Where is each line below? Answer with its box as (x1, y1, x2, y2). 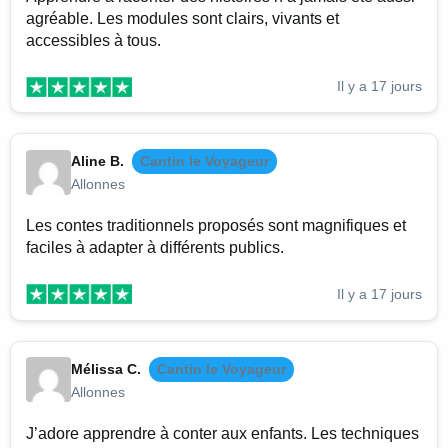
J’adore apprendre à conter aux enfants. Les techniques (26, 424, 419, 442)
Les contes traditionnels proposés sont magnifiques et (26, 217, 406, 235)
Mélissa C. (71, 360, 141, 377)
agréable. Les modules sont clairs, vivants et (26, 9, 339, 27)
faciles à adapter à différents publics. (26, 239, 284, 257)
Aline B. (71, 153, 124, 170)
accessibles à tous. (26, 31, 161, 49)
